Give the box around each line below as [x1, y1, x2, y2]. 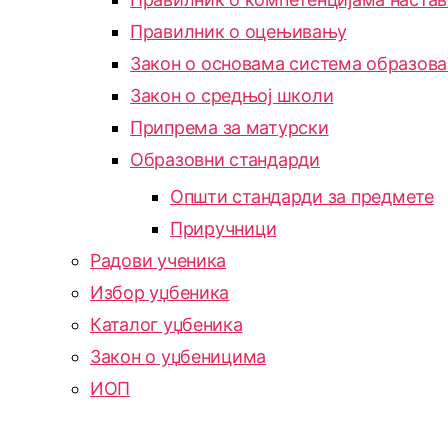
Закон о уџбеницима [90, 346, 267, 367]
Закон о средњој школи [130, 85, 334, 106]
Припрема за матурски [130, 117, 329, 138]
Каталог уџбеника [90, 314, 243, 335]
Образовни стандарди [130, 149, 320, 170]
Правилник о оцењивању [130, 21, 347, 42]
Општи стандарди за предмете [170, 186, 434, 207]
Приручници [170, 218, 277, 239]
